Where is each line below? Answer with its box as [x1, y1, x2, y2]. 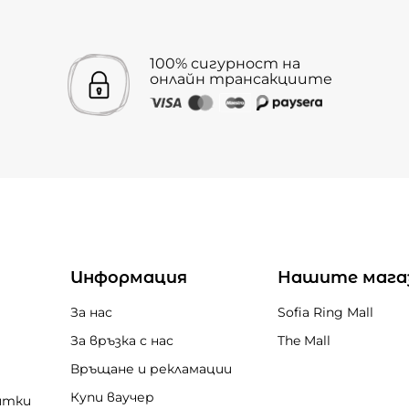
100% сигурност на [150, 54, 300, 72]
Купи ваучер [69, 389, 154, 405]
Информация [69, 267, 187, 288]
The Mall [278, 332, 330, 349]
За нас [69, 304, 112, 320]
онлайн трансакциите [150, 69, 332, 88]
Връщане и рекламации [69, 361, 232, 377]
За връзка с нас [69, 332, 173, 349]
